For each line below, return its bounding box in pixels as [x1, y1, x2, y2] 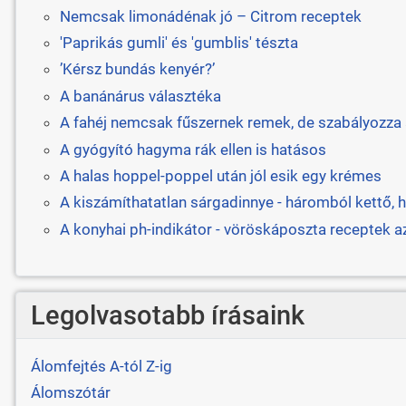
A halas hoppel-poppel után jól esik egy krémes [59, 166, 382, 185]
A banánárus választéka [59, 86, 221, 105]
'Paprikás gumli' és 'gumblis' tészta [59, 34, 298, 53]
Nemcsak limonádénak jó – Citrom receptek [59, 6, 362, 25]
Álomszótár [30, 383, 111, 402]
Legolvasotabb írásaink [30, 299, 304, 331]
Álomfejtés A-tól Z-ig [30, 357, 172, 376]
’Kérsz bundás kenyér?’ [59, 60, 215, 79]
